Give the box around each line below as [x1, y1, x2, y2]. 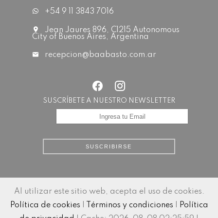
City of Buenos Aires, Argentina [32, 33, 149, 41]
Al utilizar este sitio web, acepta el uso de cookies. [14, 188, 204, 196]
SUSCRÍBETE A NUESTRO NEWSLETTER [42, 97, 175, 105]
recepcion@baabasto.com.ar [44, 51, 156, 59]
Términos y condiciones [86, 201, 173, 210]
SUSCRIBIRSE [86, 144, 132, 150]
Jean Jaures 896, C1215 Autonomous [42, 26, 180, 34]
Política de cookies [10, 201, 80, 210]
